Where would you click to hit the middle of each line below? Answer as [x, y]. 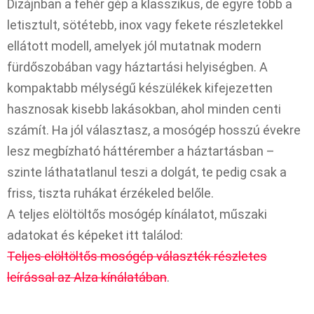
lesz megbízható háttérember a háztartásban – [141, 151]
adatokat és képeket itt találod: [95, 235]
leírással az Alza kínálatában [87, 278]
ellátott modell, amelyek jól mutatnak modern [134, 46]
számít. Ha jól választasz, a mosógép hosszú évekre [154, 130]
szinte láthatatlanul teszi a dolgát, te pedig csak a [147, 172]
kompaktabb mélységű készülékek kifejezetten [140, 88]
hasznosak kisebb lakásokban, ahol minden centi [144, 109]
